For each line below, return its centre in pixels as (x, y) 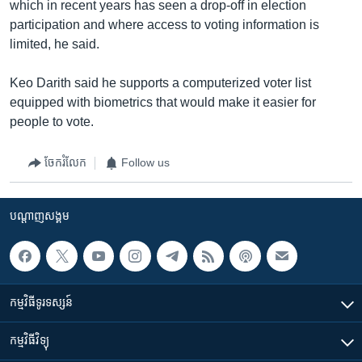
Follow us (145, 162)
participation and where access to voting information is (164, 24)
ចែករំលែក (65, 162)
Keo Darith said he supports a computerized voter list (160, 82)
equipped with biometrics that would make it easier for (163, 102)
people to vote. (52, 121)
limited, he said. (55, 44)
